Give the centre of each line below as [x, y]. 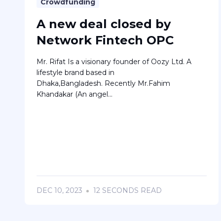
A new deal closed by [103, 24]
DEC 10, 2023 [59, 191]
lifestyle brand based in [75, 73]
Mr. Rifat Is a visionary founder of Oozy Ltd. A [114, 62]
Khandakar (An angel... [74, 94]
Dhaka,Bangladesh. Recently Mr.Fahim [103, 84]
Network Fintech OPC [105, 40]
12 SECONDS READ [127, 191]
